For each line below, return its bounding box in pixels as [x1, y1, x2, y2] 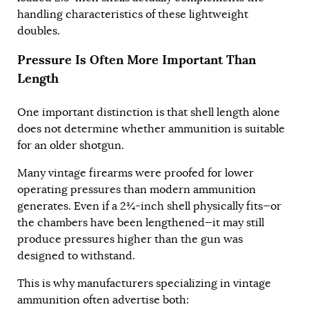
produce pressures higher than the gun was [17, 232, 243, 247]
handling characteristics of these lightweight [17, 8, 248, 22]
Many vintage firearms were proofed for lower [17, 166, 254, 181]
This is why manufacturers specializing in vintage [17, 277, 271, 291]
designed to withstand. [17, 249, 135, 263]
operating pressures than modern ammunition [17, 183, 256, 197]
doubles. [17, 24, 60, 39]
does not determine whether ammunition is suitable [17, 122, 285, 137]
